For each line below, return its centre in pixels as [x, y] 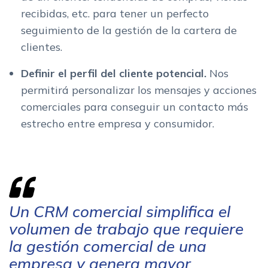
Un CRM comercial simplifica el [120, 212]
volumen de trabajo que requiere [126, 229]
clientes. [42, 47]
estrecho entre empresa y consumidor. [118, 124]
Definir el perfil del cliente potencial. [115, 74]
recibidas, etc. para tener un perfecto [115, 14]
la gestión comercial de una [108, 246]
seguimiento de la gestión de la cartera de [129, 31]
